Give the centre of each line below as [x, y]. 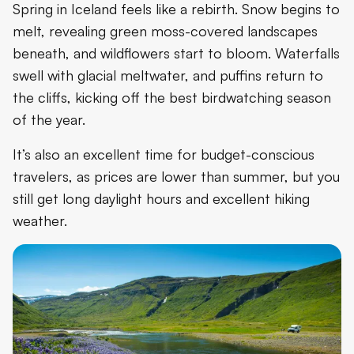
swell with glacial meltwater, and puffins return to [168, 75]
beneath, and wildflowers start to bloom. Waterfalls [176, 53]
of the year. [49, 120]
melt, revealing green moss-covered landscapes [165, 31]
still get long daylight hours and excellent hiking [161, 199]
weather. [40, 221]
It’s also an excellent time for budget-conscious [164, 154]
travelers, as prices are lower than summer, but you [176, 177]
